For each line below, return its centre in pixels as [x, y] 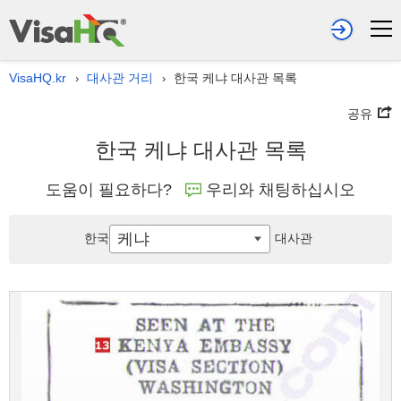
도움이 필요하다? [109, 190]
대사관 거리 [120, 78]
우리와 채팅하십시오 [281, 190]
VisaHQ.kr [38, 78]
